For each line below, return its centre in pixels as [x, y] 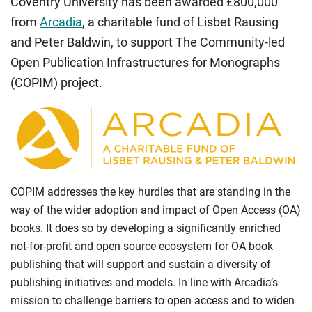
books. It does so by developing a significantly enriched [146, 228]
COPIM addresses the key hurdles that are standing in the [150, 192]
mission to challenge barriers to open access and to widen [153, 301]
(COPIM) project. [56, 83]
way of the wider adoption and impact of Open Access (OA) [156, 210]
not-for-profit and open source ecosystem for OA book [142, 247]
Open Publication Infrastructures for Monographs [145, 62]
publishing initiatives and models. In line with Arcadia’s [144, 283]
